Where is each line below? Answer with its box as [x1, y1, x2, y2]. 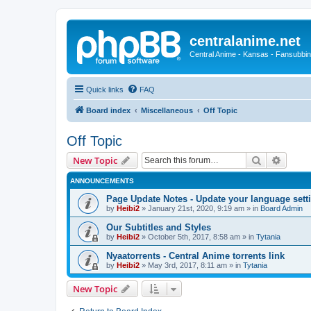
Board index [86, 106, 131, 115]
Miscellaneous [141, 106, 193, 115]
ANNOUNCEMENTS [70, 176, 134, 185]
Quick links [86, 85, 124, 94]
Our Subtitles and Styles [106, 221, 211, 233]
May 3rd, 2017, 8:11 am [148, 260, 227, 269]
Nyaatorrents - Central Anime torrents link [106, 250, 285, 261]
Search [262, 153, 291, 166]
